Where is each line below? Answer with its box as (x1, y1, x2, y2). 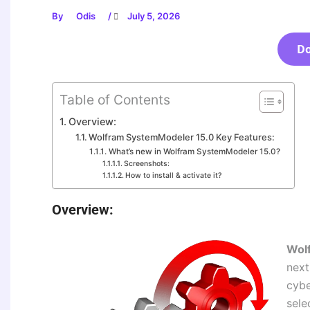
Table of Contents (60, 91, 170, 109)
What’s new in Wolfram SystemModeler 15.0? (108, 147, 280, 157)
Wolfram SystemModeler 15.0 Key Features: (89, 131, 275, 143)
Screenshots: (123, 159, 170, 169)
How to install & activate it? (125, 171, 222, 181)
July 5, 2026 (125, 10, 180, 22)
